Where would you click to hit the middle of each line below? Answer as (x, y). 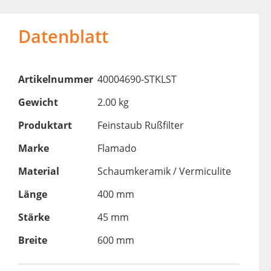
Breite (32, 240)
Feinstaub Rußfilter (140, 126)
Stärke (34, 217)
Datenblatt (63, 36)
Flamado (117, 149)
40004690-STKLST (137, 80)
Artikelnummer (55, 80)
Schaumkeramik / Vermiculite (164, 171)
